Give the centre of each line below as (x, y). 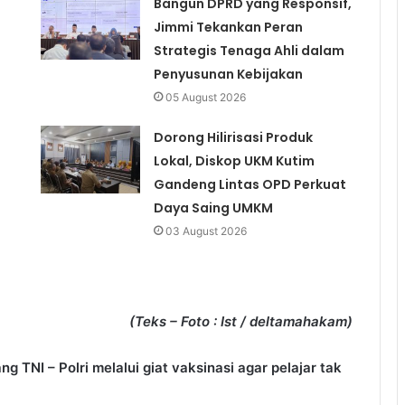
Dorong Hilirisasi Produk (233, 138)
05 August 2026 (205, 98)
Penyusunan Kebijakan (228, 75)
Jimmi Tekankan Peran (228, 28)
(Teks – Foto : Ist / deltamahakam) (241, 322)
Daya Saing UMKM (213, 208)
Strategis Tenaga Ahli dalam (249, 51)
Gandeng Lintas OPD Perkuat (250, 185)
